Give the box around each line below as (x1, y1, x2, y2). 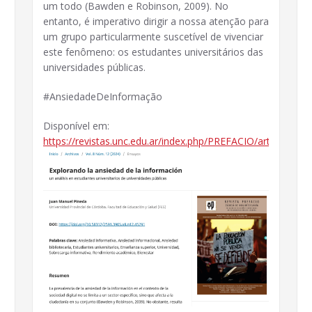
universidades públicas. (43, 61, 146, 75)
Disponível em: (43, 119, 109, 133)
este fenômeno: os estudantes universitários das (43, 45, 263, 59)
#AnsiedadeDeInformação (43, 90, 162, 104)
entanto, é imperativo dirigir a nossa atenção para (43, 15, 269, 29)
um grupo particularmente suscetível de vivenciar (43, 30, 263, 44)
